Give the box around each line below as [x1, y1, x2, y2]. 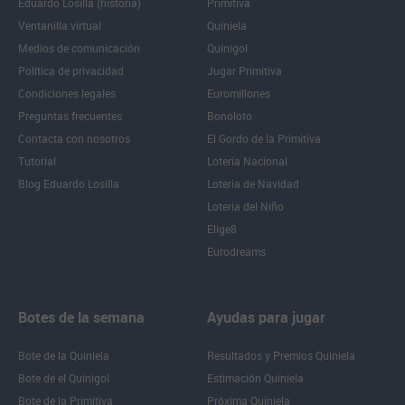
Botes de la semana [18, 308, 145, 326]
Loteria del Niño [207, 200, 284, 213]
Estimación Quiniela [207, 372, 304, 385]
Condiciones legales [18, 87, 116, 100]
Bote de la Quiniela [18, 349, 109, 363]
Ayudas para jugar [207, 308, 325, 326]
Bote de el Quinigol [18, 372, 109, 385]
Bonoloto [207, 109, 252, 123]
